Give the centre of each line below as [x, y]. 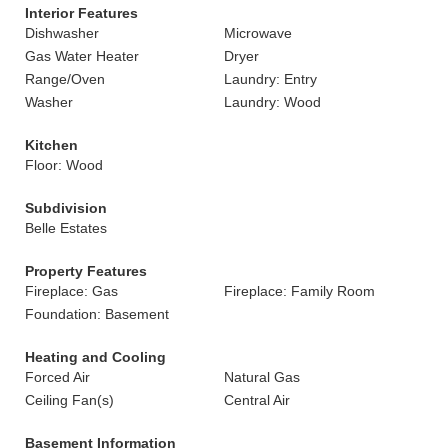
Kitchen [51, 145]
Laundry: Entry [270, 79]
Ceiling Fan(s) [69, 400]
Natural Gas [262, 377]
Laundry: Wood [272, 102]
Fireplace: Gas [71, 291]
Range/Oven [65, 79]
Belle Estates [66, 228]
